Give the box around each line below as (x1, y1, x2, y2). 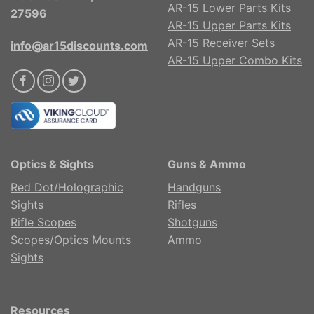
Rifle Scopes (11, 214, 76, 229)
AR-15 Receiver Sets (168, 36, 275, 50)
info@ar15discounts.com (11, 38, 148, 53)
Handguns (168, 179, 221, 194)
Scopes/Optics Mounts (11, 232, 131, 247)
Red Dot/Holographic (11, 179, 123, 194)
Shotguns (168, 214, 217, 229)
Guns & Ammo (168, 156, 246, 171)
